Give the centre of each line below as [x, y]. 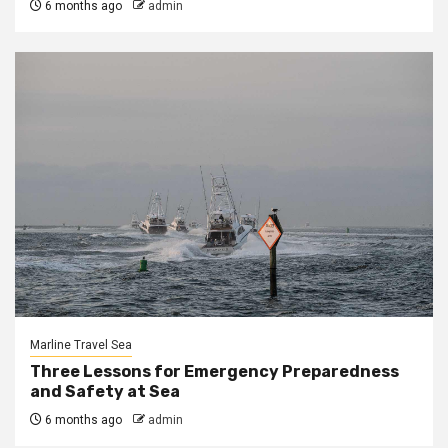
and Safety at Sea [105, 391]
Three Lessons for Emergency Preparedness [214, 371]
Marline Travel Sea [81, 345]
